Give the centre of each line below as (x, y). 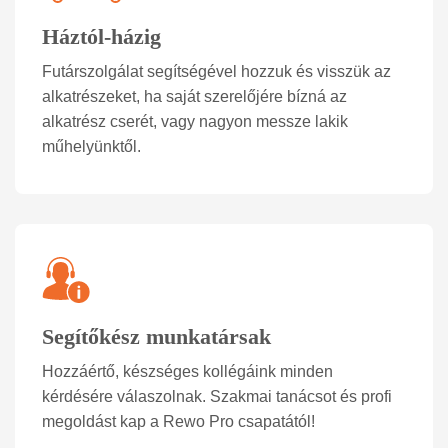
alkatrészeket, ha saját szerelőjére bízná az (194, 97)
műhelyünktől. (91, 147)
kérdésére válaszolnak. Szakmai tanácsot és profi (217, 397)
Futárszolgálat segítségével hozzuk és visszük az (216, 72)
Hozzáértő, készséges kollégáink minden (187, 372)
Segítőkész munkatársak (156, 337)
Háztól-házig (101, 37)
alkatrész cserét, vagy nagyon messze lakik (195, 122)
